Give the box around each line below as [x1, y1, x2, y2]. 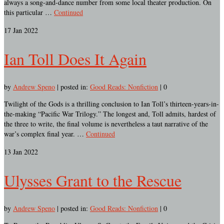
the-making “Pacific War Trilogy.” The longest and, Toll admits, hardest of [4, 109, 216, 119]
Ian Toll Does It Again [4, 47, 146, 69]
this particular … [4, 7, 54, 17]
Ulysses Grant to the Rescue [4, 169, 181, 191]
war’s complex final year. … [4, 129, 86, 139]
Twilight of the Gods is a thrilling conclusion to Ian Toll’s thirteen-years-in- [4, 99, 219, 109]
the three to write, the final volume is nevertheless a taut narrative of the [4, 119, 208, 129]
